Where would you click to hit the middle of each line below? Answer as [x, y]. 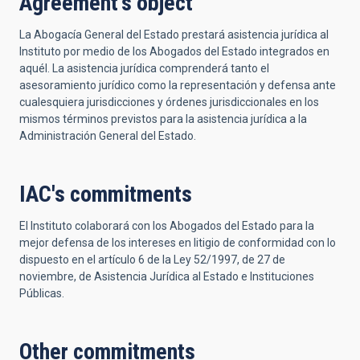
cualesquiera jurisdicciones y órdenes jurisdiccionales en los [169, 102]
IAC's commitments [106, 194]
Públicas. [42, 293]
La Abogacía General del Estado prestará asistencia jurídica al [174, 35]
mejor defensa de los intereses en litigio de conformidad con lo [178, 243]
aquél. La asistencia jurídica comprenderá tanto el [144, 68]
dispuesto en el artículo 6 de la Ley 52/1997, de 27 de [152, 260]
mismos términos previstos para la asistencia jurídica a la [163, 119]
